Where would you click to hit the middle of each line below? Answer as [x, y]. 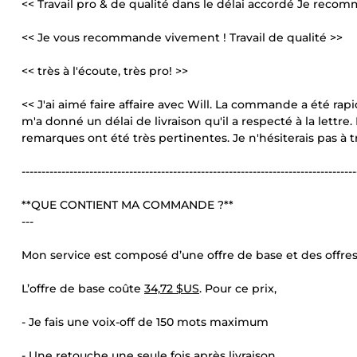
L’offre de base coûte [83, 288]
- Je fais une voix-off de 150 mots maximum [145, 322]
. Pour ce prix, [238, 288]
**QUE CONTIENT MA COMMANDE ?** [127, 205]
